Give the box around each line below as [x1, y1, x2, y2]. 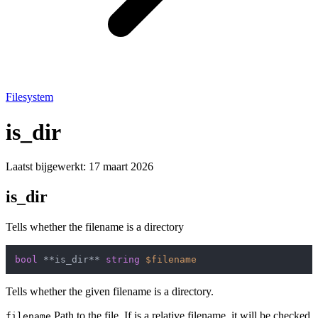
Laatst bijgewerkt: [6, 160, 89, 173]
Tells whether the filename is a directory [6, 221, 184, 234]
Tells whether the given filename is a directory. [6, 285, 214, 298]
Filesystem [6, 91, 53, 104]
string [106, 254, 140, 265]
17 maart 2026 [89, 160, 153, 173]
